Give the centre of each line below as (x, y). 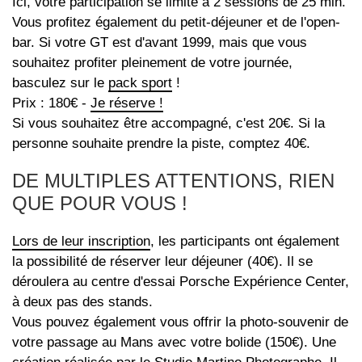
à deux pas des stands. (82, 302)
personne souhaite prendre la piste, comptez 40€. (161, 144)
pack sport (140, 83)
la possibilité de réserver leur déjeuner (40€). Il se (162, 262)
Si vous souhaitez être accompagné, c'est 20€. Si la (168, 124)
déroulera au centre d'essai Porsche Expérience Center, (181, 282)
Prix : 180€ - (51, 103)
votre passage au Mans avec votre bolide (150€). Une (174, 343)
